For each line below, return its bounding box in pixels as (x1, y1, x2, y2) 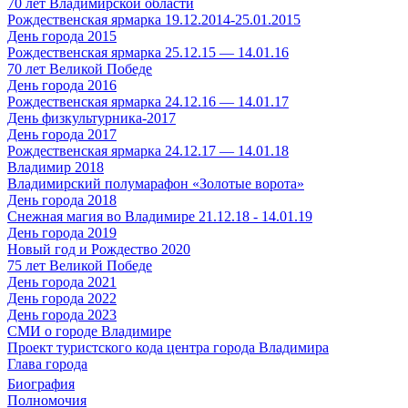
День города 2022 (7, 291, 117, 306)
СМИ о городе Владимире (7, 323, 171, 339)
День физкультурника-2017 (7, 110, 176, 126)
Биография (7, 376, 75, 392)
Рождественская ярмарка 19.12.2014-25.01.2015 (7, 12, 301, 27)
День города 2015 (7, 28, 117, 44)
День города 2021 (7, 274, 117, 290)
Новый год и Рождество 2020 (7, 241, 190, 257)
